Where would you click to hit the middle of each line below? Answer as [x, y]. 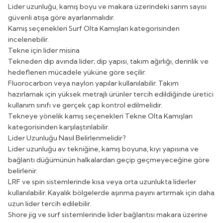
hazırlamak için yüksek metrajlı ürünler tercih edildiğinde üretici [111, 94]
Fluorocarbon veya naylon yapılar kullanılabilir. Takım [93, 83]
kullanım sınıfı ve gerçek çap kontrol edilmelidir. [85, 105]
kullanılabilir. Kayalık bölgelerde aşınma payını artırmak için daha [111, 192]
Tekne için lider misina [44, 50]
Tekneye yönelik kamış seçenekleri [66, 116]
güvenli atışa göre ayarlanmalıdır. [61, 17]
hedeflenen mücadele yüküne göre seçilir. [77, 72]
